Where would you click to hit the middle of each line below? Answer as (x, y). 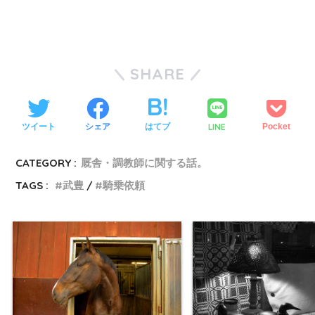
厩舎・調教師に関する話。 (144, 162)
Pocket (277, 127)
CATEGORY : (46, 162)
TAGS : (32, 185)
